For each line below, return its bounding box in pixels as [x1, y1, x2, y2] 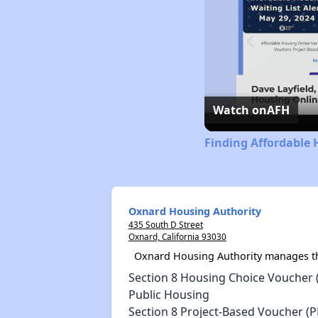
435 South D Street [128, 218, 203, 230]
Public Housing [128, 286, 209, 302]
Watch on [212, 102, 267, 118]
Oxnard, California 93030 [128, 230, 226, 242]
